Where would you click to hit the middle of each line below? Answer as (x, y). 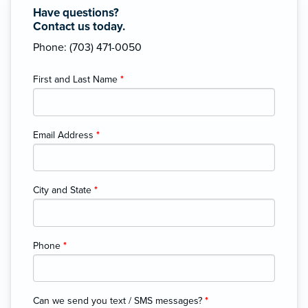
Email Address (65, 135)
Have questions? (76, 12)
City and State (64, 190)
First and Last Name (77, 79)
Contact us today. (79, 26)
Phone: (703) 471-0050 (87, 47)
